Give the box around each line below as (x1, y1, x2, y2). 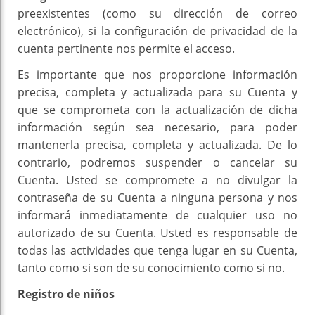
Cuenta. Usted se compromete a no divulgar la (18, 172, 297, 188)
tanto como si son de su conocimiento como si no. (18, 260, 285, 276)
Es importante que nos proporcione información (18, 67, 297, 83)
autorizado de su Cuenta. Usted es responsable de (18, 225, 297, 241)
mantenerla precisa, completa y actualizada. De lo (18, 137, 297, 153)
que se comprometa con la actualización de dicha (18, 102, 297, 118)
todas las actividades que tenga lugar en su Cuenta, (18, 243, 297, 259)
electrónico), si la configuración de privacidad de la (18, 23, 297, 39)
